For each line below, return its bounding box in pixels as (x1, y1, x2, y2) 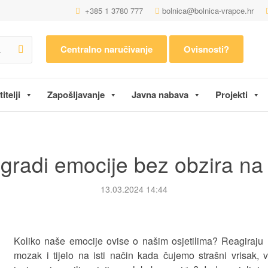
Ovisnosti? (184, 42, 230, 56)
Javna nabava (132, 88, 188, 101)
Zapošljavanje (47, 88, 105, 101)
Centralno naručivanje (60, 42, 153, 56)
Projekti (215, 88, 248, 101)
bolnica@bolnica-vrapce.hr (162, 5, 254, 16)
